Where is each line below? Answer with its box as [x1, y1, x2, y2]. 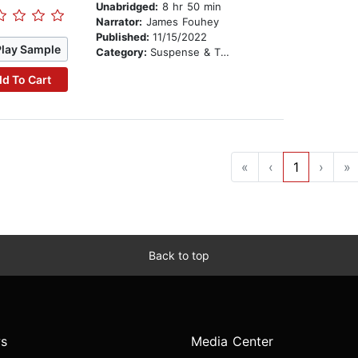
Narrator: [95, 15, 142, 29]
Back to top [149, 249, 209, 263]
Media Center [191, 333, 273, 350]
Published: [95, 30, 153, 44]
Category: [95, 46, 150, 59]
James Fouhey [141, 15, 219, 29]
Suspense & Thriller [149, 46, 221, 59]
